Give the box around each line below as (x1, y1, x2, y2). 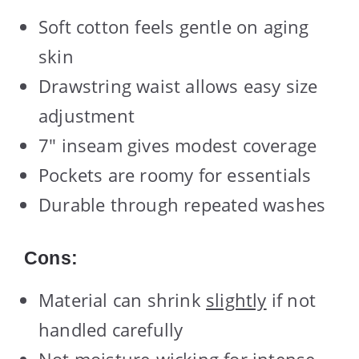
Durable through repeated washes (38, 192, 326, 216)
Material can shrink (38, 287, 206, 312)
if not (266, 287, 317, 312)
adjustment (38, 103, 135, 127)
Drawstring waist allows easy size (38, 73, 318, 98)
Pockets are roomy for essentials (38, 162, 312, 187)
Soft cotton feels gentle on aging (38, 14, 309, 38)
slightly (206, 287, 267, 312)
